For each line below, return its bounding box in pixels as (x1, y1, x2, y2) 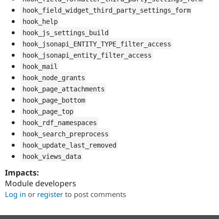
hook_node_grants (22, 73, 85, 82)
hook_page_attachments (22, 85, 105, 93)
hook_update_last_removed (22, 141, 116, 149)
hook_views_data (22, 152, 81, 160)
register (37, 189, 63, 199)
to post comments (63, 189, 126, 199)
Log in (5, 189, 26, 199)
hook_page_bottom (22, 96, 85, 104)
